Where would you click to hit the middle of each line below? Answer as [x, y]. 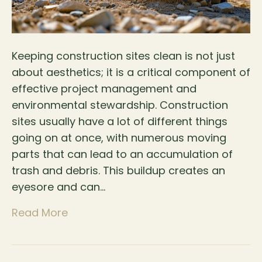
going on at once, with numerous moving [119, 138]
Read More [40, 213]
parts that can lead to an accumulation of [122, 154]
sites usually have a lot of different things [120, 122]
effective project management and [104, 89]
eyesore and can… [58, 187]
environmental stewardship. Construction [120, 105]
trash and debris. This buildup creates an [118, 171]
